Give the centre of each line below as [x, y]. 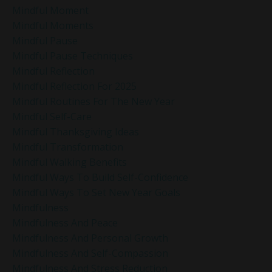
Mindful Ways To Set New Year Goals [96, 192]
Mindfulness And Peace [65, 223]
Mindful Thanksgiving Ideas [76, 131]
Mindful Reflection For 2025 [74, 86]
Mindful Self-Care [52, 116]
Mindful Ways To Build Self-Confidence [100, 177]
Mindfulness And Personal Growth [90, 238]
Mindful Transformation [68, 147]
